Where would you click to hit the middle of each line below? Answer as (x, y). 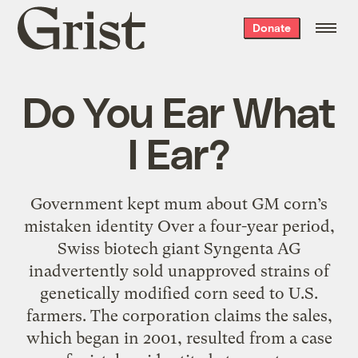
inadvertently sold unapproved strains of (179, 270)
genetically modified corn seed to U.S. (179, 293)
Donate (271, 28)
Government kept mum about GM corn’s (179, 203)
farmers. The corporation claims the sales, (179, 315)
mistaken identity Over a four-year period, (179, 226)
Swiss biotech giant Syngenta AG (179, 248)
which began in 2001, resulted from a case (179, 338)
